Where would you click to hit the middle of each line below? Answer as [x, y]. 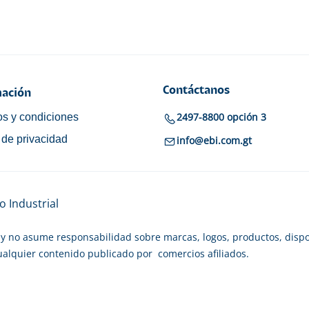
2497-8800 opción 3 [221, 117]
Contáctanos [196, 91]
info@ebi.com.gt [214, 141]
